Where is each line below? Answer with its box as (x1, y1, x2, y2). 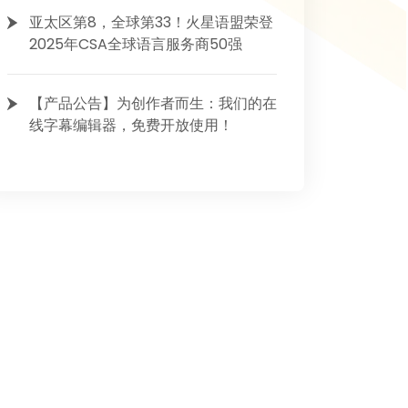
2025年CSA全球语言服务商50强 (29, 34, 242, 55)
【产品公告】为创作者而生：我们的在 (29, 93, 277, 114)
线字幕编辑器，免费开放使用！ (29, 115, 233, 136)
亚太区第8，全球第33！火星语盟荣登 (29, 12, 273, 33)
